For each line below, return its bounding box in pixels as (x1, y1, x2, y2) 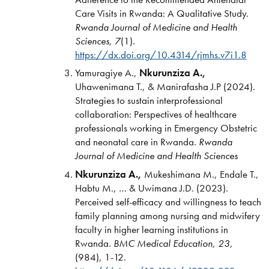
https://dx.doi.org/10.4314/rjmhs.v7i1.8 (74, 48, 247, 62)
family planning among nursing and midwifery (74, 208, 260, 222)
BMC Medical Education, (113, 236, 216, 250)
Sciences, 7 (74, 34, 121, 48)
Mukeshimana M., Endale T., (141, 167, 259, 181)
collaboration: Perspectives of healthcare (74, 107, 237, 121)
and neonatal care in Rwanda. (74, 135, 199, 149)
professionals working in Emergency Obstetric (74, 121, 257, 135)
